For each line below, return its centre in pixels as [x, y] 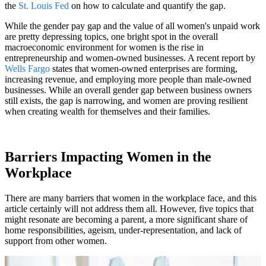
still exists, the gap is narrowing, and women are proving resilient [126, 100]
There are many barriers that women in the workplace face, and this [131, 198]
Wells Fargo [27, 68]
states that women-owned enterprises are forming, [144, 68]
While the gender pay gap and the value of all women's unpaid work [132, 26]
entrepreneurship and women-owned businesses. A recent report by [130, 58]
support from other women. [57, 240]
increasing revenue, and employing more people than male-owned [128, 79]
